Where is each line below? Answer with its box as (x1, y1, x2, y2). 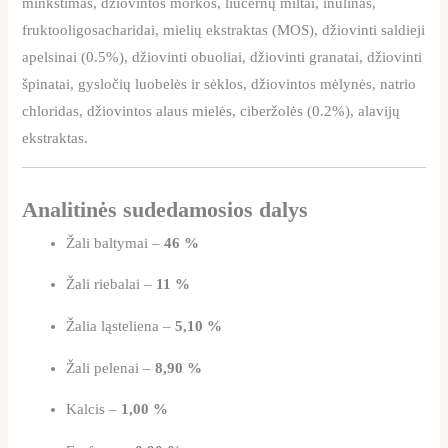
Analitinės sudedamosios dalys (22, 197, 309, 222)
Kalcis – (66, 401, 122, 418)
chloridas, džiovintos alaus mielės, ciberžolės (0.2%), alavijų (22, 103, 401, 120)
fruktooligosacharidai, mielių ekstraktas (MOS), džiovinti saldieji (22, 22, 426, 39)
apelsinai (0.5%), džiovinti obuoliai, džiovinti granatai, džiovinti (22, 49, 423, 66)
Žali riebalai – (66, 276, 157, 293)
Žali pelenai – (66, 359, 156, 376)
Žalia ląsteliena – (66, 317, 176, 334)
